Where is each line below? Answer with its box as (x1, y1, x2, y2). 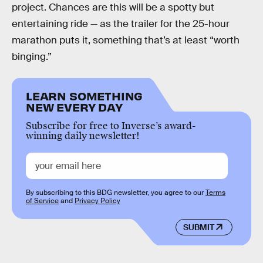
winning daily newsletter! (26, 129, 140, 142)
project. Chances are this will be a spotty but (12, 1, 214, 14)
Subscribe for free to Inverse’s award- (26, 119, 195, 132)
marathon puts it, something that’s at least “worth (12, 34, 240, 47)
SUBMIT (183, 222, 214, 233)
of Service (26, 195, 59, 205)
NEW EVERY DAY (26, 99, 123, 114)
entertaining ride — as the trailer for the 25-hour (12, 18, 230, 31)
